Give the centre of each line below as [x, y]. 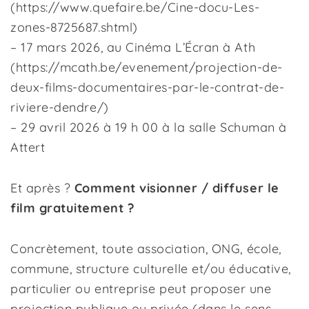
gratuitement [81, 208]
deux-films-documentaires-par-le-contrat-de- [148, 87]
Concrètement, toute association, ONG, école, [146, 249]
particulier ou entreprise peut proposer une [141, 289]
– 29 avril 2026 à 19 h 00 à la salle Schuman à [149, 127]
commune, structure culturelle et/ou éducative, [151, 269]
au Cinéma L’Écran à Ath [181, 47]
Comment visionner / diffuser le [177, 188]
